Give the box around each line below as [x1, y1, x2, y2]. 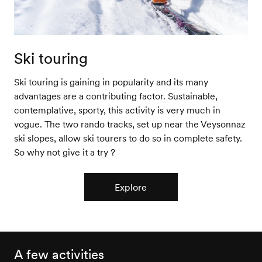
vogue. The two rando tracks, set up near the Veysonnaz [13, 118, 246, 130]
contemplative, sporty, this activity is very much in [13, 104, 220, 116]
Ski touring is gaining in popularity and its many [13, 75, 208, 88]
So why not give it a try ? [13, 146, 115, 158]
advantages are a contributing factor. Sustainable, [13, 89, 218, 102]
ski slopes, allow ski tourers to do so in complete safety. [13, 132, 242, 144]
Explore [115, 181, 147, 193]
